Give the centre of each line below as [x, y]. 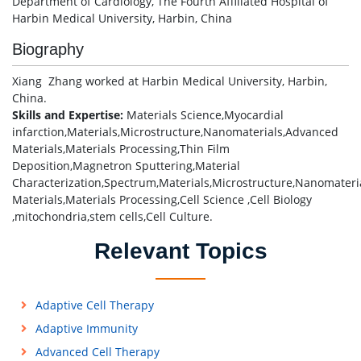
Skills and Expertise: [69, 115]
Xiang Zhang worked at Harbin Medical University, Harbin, [170, 81]
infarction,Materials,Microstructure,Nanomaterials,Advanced [175, 132]
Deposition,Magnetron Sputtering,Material [126, 166]
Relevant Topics [180, 251]
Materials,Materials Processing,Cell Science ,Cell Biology [162, 199]
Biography [48, 49]
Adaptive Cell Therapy [94, 305]
